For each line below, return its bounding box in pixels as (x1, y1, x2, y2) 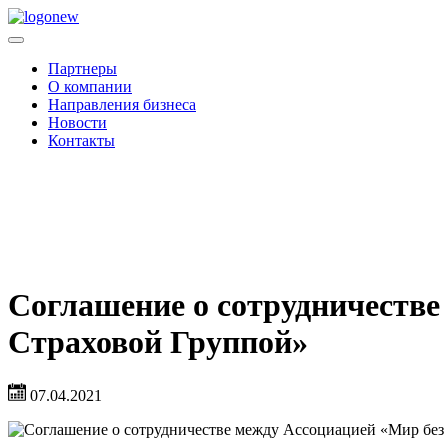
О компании (48, 78, 132, 95)
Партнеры (48, 60, 117, 77)
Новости (48, 114, 107, 131)
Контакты (48, 132, 115, 149)
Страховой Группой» (8, 324, 308, 361)
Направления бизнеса (48, 96, 196, 113)
